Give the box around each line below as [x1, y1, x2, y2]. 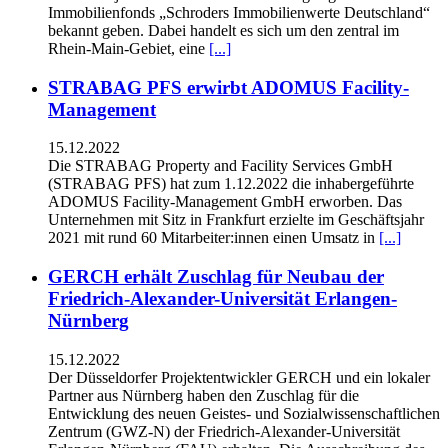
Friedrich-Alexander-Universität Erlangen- [48, 288, 397, 310]
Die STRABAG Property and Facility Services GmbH [48, 157, 393, 175]
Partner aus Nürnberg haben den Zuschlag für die [48, 386, 359, 404]
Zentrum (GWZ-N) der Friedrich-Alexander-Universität [48, 422, 400, 440]
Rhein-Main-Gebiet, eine [48, 40, 209, 57]
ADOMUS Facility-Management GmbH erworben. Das [48, 193, 402, 211]
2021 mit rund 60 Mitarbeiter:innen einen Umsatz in [48, 229, 379, 247]
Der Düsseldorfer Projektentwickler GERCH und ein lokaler [48, 368, 430, 386]
